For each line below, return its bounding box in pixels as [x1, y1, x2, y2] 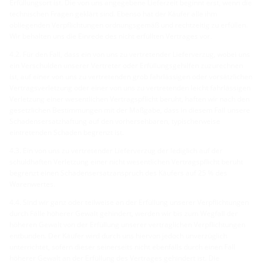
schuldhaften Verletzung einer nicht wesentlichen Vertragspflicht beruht [9, 156, 243, 167]
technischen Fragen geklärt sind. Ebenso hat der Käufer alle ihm [9, 8, 217, 19]
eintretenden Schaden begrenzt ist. [9, 127, 124, 137]
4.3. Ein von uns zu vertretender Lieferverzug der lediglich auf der [9, 145, 222, 156]
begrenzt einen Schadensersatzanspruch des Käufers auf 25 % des [9, 167, 227, 178]
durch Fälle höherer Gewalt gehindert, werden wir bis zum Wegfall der [9, 208, 238, 218]
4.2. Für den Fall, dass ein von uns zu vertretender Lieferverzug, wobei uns [9, 49, 250, 59]
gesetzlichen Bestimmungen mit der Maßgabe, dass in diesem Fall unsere [9, 104, 250, 115]
